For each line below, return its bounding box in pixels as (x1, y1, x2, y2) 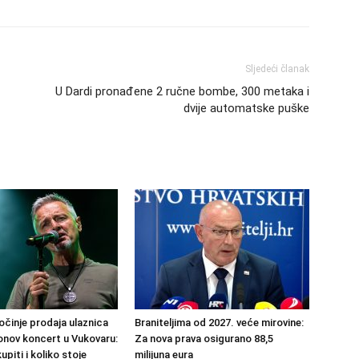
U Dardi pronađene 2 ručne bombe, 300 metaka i (55, 84, 309, 99)
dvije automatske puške (184, 101, 309, 115)
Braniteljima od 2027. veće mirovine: (135, 317, 304, 329)
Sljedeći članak (245, 63, 309, 75)
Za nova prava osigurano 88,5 (135, 333, 273, 345)
